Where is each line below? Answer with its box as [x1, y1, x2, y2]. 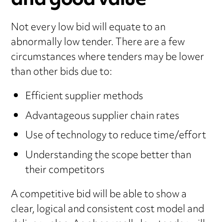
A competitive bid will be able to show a [11, 184, 187, 205]
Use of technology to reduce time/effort [25, 126, 206, 147]
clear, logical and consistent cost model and [11, 199, 205, 220]
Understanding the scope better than [25, 145, 191, 166]
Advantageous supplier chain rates [25, 106, 179, 127]
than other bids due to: [11, 62, 112, 83]
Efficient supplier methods [25, 87, 143, 108]
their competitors [25, 160, 105, 181]
